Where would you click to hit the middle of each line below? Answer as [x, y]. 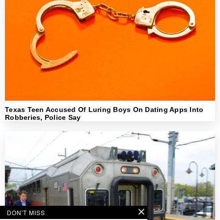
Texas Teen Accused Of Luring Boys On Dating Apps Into [104, 110]
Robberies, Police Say [43, 118]
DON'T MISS [26, 212]
